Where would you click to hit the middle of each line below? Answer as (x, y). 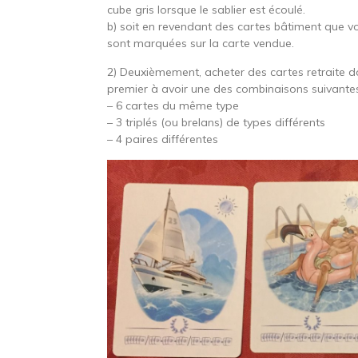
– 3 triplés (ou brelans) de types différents (217, 123)
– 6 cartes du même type (173, 106)
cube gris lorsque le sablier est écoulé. (207, 10)
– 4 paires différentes (163, 139)
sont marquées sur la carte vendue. (201, 44)
